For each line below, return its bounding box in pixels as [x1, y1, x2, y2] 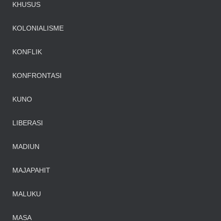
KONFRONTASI [12, 72, 62, 79]
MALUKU [12, 190, 41, 198]
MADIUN [12, 143, 39, 150]
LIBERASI [12, 119, 43, 127]
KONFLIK [12, 48, 42, 56]
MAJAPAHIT [12, 166, 50, 174]
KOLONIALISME [12, 24, 64, 32]
